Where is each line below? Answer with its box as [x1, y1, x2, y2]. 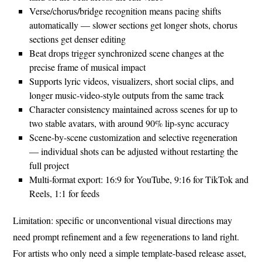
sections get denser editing [29, 32, 126, 45]
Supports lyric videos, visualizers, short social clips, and [29, 74, 235, 87]
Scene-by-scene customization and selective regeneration [29, 130, 238, 143]
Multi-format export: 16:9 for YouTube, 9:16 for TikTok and [29, 173, 249, 185]
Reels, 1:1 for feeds [29, 187, 100, 199]
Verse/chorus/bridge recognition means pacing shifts [29, 4, 222, 17]
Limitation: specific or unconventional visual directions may [13, 213, 233, 226]
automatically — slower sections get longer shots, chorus [29, 18, 238, 31]
